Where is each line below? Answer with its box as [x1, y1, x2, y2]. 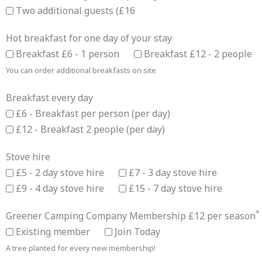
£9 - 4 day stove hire [13, 181, 104, 195]
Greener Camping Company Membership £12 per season [6, 209, 256, 222]
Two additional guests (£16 [13, 4, 135, 17]
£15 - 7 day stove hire [126, 181, 222, 195]
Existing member [13, 225, 90, 238]
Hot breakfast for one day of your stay [6, 31, 172, 44]
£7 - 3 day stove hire [126, 166, 217, 179]
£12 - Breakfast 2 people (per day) [13, 122, 165, 136]
